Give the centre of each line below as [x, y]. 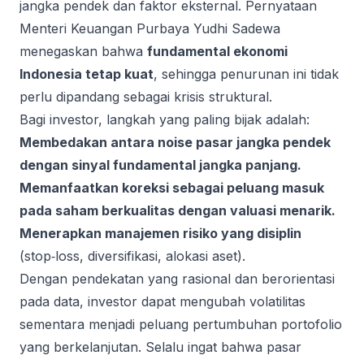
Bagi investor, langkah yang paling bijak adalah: [165, 119]
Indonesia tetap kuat [87, 74]
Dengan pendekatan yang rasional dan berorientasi [177, 279]
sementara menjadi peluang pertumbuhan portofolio [181, 324]
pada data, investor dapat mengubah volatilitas [162, 301]
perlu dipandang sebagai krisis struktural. [146, 97]
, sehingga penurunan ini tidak [246, 74]
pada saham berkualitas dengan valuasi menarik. [178, 210]
